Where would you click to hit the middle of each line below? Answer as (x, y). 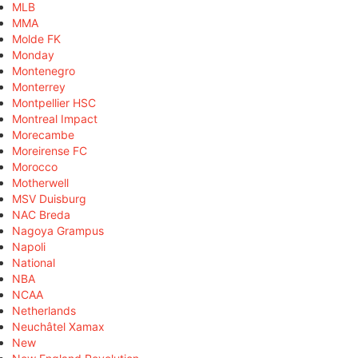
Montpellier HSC (54, 102)
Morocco (35, 166)
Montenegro (44, 70)
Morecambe (43, 134)
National (34, 262)
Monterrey (39, 86)
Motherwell (40, 182)
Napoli (29, 246)
